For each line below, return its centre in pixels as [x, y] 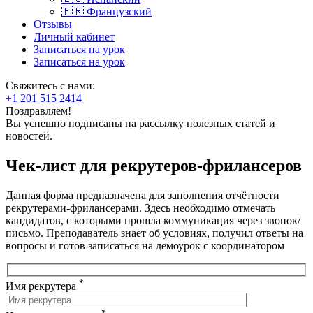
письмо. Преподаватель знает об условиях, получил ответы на [154, 233]
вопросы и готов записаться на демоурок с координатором [145, 245]
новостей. [29, 136]
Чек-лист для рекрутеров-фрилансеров [154, 165]
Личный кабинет [74, 37]
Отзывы [53, 24]
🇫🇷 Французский [107, 12]
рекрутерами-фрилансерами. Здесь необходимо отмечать [140, 208]
